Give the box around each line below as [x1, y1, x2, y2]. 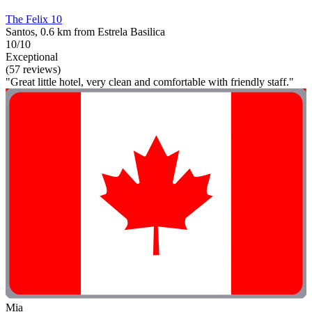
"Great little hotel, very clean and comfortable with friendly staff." [6, 75, 294, 88]
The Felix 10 [6, 13, 62, 25]
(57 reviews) [6, 63, 61, 75]
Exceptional [6, 50, 58, 63]
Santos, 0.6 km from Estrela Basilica [6, 25, 165, 38]
